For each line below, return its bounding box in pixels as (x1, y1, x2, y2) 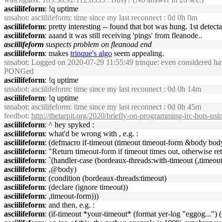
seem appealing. (112, 49, 164, 57)
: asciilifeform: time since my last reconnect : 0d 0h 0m (27, 13, 197, 22)
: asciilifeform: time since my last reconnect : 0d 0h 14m (27, 85, 201, 93)
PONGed (4, 67, 34, 75)
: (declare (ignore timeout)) (45, 183, 128, 191)
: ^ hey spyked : (45, 120, 94, 129)
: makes (45, 49, 70, 57)
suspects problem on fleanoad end (46, 40, 152, 49)
